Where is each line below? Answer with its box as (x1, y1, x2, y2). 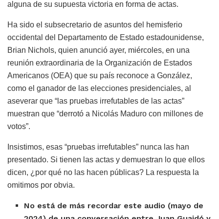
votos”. (7, 122, 30, 131)
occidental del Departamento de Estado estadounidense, (7, 33, 204, 42)
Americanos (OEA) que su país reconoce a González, (7, 71, 192, 80)
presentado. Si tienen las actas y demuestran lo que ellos (7, 155, 205, 164)
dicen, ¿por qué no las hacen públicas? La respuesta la (7, 168, 199, 176)
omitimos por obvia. (7, 180, 75, 189)
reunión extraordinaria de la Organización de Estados (7, 58, 192, 67)
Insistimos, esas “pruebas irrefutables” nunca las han (7, 142, 189, 151)
